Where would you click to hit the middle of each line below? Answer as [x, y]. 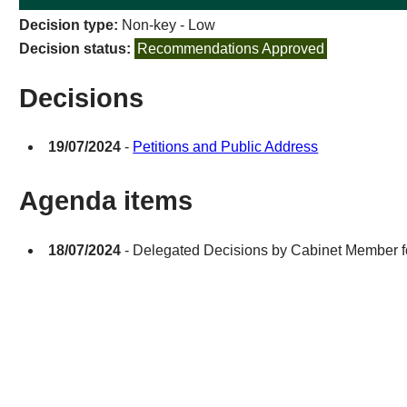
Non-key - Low [169, 25]
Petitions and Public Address [226, 147]
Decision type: [71, 25]
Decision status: [77, 48]
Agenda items [106, 201]
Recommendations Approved [231, 48]
